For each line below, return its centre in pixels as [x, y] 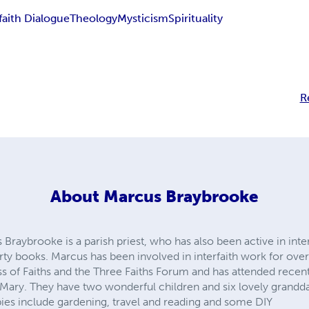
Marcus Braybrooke [181, 197]
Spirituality [196, 19]
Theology [94, 19]
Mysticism [143, 19]
